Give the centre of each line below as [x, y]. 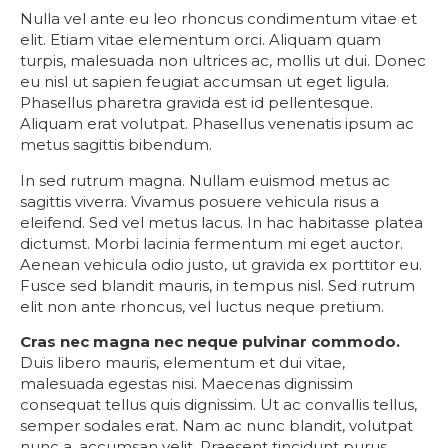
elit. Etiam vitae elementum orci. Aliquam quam [200, 40]
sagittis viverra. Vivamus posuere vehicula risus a [199, 201]
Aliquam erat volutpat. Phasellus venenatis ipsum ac [217, 124]
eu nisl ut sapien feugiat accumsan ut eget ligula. [204, 82]
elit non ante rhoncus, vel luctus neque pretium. [202, 306]
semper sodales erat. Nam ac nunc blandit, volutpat [216, 426]
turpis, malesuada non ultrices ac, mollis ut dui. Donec [223, 61]
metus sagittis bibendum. [116, 145]
